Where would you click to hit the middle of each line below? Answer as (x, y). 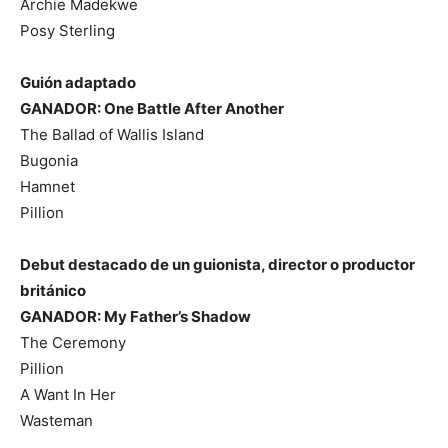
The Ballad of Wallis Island (112, 134)
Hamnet (47, 186)
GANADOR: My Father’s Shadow (135, 316)
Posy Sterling (67, 30)
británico (53, 290)
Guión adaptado (78, 82)
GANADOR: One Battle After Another (152, 108)
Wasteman (56, 420)
